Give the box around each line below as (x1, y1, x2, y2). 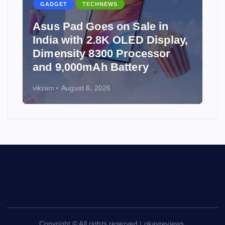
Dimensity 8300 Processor (33, 47, 171, 60)
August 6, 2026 (61, 84, 111, 92)
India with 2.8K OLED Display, (33, 33, 188, 46)
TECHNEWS (82, 1, 118, 8)
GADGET (40, 1, 68, 8)
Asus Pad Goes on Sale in (33, 20, 169, 33)
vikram (33, 84, 54, 92)
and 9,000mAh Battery (33, 60, 149, 73)
